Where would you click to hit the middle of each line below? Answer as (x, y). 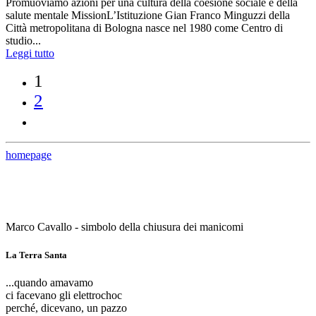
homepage (29, 155)
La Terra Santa (36, 255)
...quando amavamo (49, 282)
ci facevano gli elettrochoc (64, 295)
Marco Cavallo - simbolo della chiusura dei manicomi (124, 227)
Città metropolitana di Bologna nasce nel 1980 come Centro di (144, 28)
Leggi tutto (30, 54)
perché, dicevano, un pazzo (66, 308)
